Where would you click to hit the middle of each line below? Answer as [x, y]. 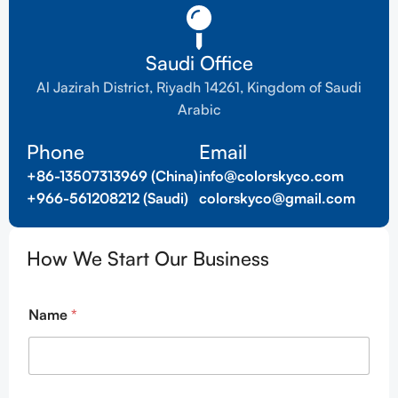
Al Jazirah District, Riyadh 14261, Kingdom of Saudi [199, 87]
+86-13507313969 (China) [112, 175]
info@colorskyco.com [271, 175]
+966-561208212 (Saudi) [107, 198]
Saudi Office [199, 62]
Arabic [199, 109]
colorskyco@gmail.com [277, 198]
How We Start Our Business [148, 258]
